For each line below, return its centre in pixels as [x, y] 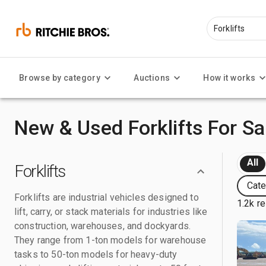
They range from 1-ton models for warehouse [110, 240]
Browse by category [60, 78]
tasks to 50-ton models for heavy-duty [96, 254]
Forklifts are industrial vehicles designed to [107, 197]
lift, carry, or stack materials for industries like [111, 212]
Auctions [152, 78]
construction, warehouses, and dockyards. [102, 226]
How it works [229, 78]
